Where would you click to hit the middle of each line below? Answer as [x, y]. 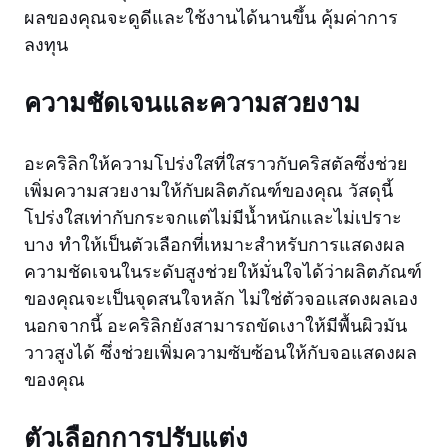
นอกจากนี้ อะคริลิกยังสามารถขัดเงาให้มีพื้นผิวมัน [215, 325]
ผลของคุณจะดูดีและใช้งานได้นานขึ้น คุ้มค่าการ [211, 17]
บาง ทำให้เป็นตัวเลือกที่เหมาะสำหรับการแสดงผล [214, 244]
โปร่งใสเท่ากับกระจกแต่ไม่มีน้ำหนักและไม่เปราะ [213, 217]
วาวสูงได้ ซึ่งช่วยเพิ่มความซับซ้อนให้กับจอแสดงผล [220, 352]
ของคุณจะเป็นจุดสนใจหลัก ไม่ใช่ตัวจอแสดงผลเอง [221, 298]
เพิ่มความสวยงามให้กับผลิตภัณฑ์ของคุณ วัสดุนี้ [208, 190]
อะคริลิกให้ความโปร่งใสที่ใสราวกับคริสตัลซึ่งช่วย [216, 163]
